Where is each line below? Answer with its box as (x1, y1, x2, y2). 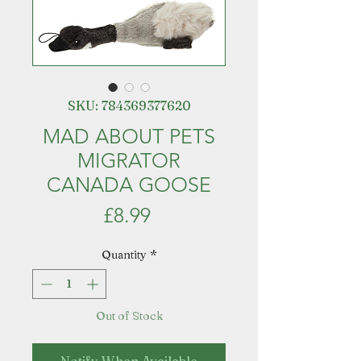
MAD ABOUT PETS (43, 124, 215, 148)
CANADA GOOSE (47, 172, 211, 197)
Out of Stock (95, 309, 163, 323)
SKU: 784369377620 (67, 98, 191, 114)
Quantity (101, 247, 147, 262)
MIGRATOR (77, 148, 180, 172)
